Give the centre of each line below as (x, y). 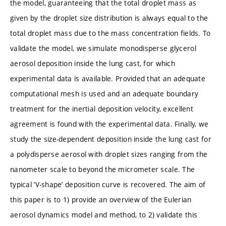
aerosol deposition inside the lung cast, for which (93, 63)
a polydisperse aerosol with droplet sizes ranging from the (109, 154)
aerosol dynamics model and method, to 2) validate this (104, 214)
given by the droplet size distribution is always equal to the (109, 18)
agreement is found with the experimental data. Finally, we (109, 124)
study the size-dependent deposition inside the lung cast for (111, 139)
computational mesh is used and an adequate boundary (104, 93)
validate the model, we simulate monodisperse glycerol (103, 48)
